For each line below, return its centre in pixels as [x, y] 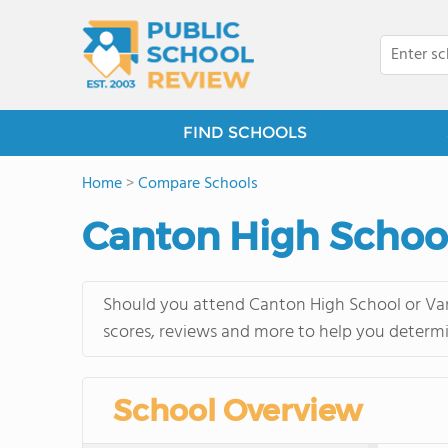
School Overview [237, 410]
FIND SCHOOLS [245, 132]
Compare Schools [198, 184]
